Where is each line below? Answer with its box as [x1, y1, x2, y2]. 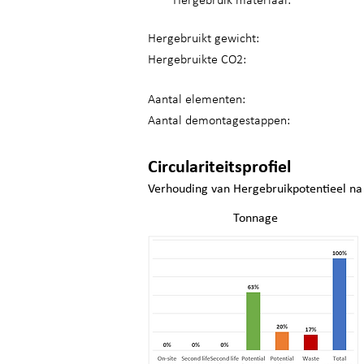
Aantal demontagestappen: [148, 115, 290, 128]
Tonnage [233, 212, 278, 225]
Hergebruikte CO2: [148, 54, 246, 67]
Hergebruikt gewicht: [148, 32, 259, 45]
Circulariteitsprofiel [148, 158, 291, 177]
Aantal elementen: [148, 93, 245, 106]
